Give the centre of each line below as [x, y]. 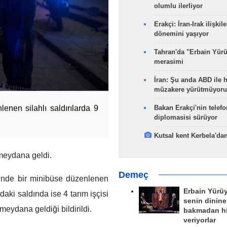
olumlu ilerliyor [178, 6]
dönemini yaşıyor [181, 34]
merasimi [168, 62]
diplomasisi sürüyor [185, 117]
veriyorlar [199, 220]
